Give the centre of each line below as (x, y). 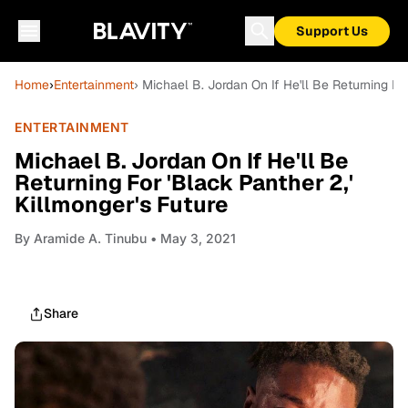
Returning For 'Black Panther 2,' (184, 183)
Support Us (332, 31)
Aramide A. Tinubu (90, 238)
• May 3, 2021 (191, 238)
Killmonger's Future (122, 204)
